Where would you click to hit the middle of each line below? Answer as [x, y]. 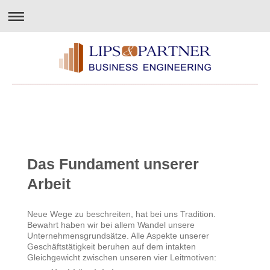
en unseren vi [134, 257]
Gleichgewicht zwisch [67, 257]
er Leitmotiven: [188, 257]
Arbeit [49, 184]
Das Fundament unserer [113, 164]
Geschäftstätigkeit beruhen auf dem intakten [111, 246]
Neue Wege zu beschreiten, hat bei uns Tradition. [121, 214]
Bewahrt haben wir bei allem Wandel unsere [111, 225]
